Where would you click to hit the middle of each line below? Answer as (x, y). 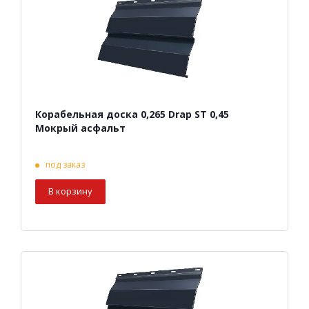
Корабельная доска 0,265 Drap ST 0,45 (132, 114)
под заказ (65, 165)
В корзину (70, 191)
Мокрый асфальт (80, 128)
